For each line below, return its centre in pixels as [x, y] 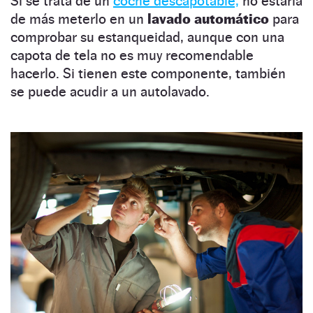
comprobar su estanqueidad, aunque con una [147, 37]
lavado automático [208, 19]
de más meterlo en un [79, 19]
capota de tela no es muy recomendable [132, 55]
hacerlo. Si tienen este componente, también [148, 73]
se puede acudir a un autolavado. [110, 91]
